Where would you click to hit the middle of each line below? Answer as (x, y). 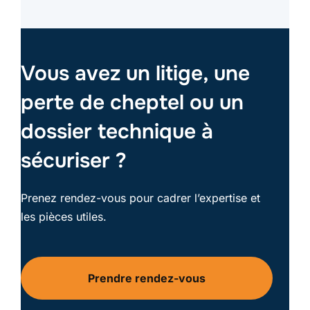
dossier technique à (117, 132)
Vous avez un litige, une (135, 74)
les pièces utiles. (64, 217)
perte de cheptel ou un (132, 103)
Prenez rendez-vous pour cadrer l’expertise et (140, 198)
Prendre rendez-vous (147, 279)
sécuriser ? (74, 161)
